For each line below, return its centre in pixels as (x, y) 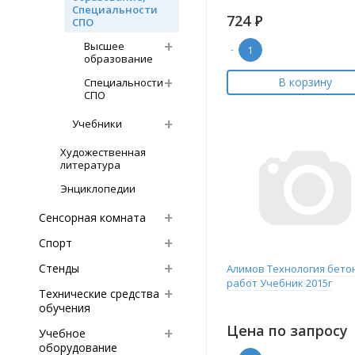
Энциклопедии (98, 189)
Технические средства (99, 294)
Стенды (59, 268)
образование (118, 59)
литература (90, 165)
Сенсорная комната (92, 218)
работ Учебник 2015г (279, 283)
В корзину (305, 82)
